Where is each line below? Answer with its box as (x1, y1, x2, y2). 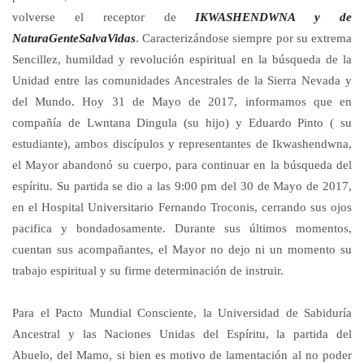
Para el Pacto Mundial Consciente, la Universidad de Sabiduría (12, 306, 352, 319)
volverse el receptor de (12, 11, 196, 24)
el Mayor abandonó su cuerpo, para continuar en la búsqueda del (12, 158, 352, 171)
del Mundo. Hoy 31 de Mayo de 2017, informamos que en (12, 95, 352, 108)
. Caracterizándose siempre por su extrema (136, 32, 352, 45)
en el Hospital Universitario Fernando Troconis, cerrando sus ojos (12, 201, 352, 214)
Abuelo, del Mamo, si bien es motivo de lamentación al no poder (12, 349, 352, 362)
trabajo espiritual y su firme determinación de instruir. (12, 264, 284, 277)
